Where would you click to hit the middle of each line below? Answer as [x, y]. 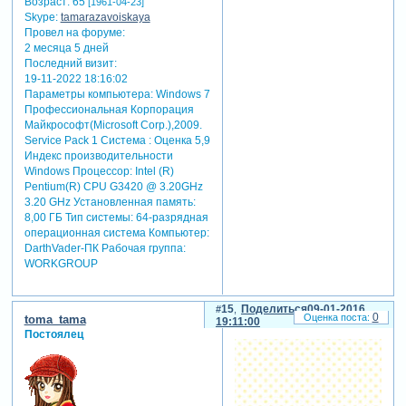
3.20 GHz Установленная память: [110, 202]
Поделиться [274, 309]
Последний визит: [70, 63]
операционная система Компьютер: [116, 232]
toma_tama [55, 319]
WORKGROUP [61, 263]
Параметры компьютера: [88, 94]
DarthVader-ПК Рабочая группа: [105, 248]
